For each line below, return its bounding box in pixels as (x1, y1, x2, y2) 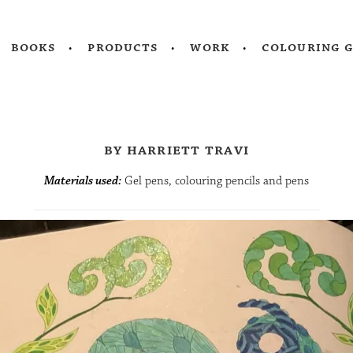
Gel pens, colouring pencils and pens (121, 173, 309, 188)
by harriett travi (103, 139, 250, 159)
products (87, 39, 159, 56)
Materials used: (44, 173, 121, 188)
